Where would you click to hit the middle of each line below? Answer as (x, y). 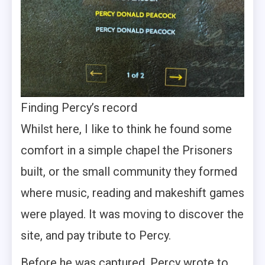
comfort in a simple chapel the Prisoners (127, 151)
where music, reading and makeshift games (132, 193)
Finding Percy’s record (79, 108)
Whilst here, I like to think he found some (126, 129)
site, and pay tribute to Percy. (96, 236)
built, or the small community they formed (129, 172)
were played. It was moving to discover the (132, 214)
